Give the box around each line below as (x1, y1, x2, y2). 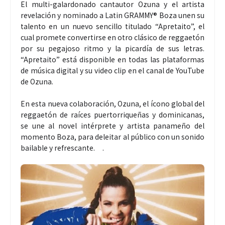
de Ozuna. (21, 76, 56, 87)
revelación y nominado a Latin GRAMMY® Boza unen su (21, 10, 204, 21)
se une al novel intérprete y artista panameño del (21, 121, 204, 131)
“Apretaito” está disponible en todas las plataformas (21, 54, 204, 65)
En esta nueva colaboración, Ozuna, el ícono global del (21, 98, 204, 109)
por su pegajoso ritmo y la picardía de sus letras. (21, 43, 204, 54)
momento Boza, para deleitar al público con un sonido (21, 132, 204, 142)
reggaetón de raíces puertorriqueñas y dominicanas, (21, 109, 204, 120)
